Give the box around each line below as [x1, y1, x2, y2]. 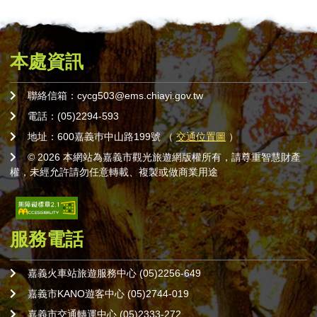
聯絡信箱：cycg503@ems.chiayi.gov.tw [28, 90, 203, 102]
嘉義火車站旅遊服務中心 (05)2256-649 [28, 267, 201, 279]
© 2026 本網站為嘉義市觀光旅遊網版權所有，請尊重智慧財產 [28, 151, 301, 163]
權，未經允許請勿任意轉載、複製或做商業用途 [10, 166, 218, 178]
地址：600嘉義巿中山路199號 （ [28, 131, 176, 143]
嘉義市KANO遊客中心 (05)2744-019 [28, 288, 189, 300]
